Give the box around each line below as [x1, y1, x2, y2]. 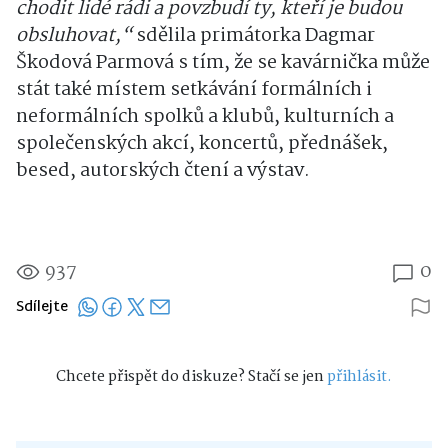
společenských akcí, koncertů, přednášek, [16, 128, 388, 159]
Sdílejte [16, 294, 68, 320]
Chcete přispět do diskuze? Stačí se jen [56, 364, 327, 389]
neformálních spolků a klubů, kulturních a [16, 101, 394, 132]
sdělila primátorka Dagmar [136, 20, 375, 51]
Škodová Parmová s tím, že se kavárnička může [16, 47, 430, 78]
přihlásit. [327, 364, 392, 389]
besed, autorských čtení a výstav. [16, 155, 310, 186]
